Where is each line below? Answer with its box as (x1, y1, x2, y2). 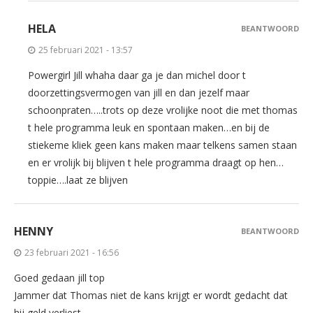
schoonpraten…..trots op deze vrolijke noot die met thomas (28, 103, 298, 117)
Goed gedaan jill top (14, 270, 105, 284)
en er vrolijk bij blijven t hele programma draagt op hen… (28, 155, 284, 169)
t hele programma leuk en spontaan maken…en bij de (28, 120, 270, 134)
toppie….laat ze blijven (28, 173, 128, 187)
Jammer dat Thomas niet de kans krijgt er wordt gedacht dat (14, 288, 288, 302)
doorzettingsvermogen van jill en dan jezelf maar (28, 85, 249, 99)
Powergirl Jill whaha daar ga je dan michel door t (28, 68, 246, 82)
